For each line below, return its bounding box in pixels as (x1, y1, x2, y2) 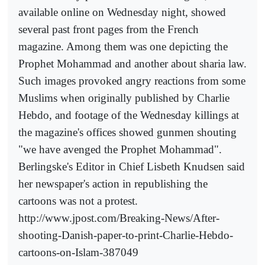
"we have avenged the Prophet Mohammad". (18, 143, 222, 156)
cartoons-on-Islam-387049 (18, 245, 138, 258)
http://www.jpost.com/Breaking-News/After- (18, 211, 219, 224)
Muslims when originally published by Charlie (18, 91, 230, 104)
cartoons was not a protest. (18, 194, 138, 207)
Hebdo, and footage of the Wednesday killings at (18, 108, 239, 121)
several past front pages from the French (18, 22, 199, 35)
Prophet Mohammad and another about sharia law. (18, 57, 247, 70)
